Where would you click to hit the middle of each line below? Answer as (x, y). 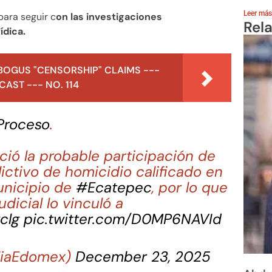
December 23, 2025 (143, 256)
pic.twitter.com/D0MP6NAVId (123, 219)
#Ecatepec (114, 187)
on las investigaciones (109, 16)
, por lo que (190, 187)
